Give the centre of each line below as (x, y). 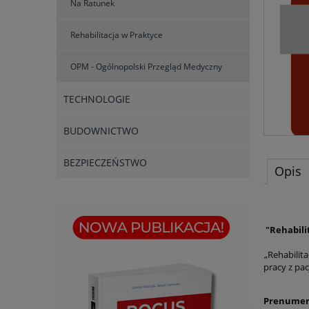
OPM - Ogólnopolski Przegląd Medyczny (146, 67)
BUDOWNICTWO (101, 131)
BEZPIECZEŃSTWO (105, 163)
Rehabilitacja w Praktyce (117, 35)
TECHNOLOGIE (97, 99)
